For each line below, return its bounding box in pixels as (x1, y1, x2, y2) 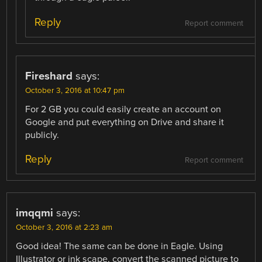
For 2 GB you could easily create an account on (25, 103, 222, 115)
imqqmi (16, 206, 54, 219)
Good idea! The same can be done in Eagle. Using (16, 240, 223, 252)
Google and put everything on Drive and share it (25, 116, 225, 128)
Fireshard (25, 69, 73, 82)
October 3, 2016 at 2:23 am (16, 222, 113, 232)
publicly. (25, 129, 60, 141)
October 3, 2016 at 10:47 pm (25, 85, 125, 95)
